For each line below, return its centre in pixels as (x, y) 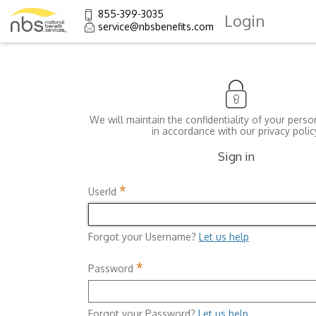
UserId (102, 192)
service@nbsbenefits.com (156, 26)
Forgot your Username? (142, 237)
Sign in (237, 156)
